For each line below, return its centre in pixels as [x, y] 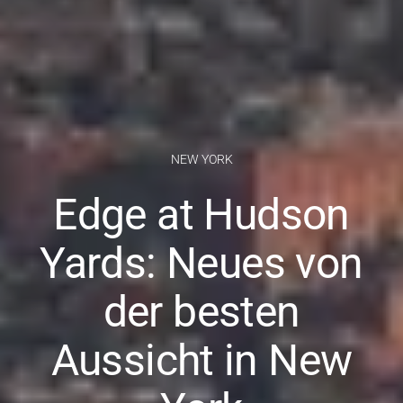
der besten [201, 311]
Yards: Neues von [201, 263]
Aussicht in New [201, 360]
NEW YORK [201, 159]
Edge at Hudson [201, 214]
